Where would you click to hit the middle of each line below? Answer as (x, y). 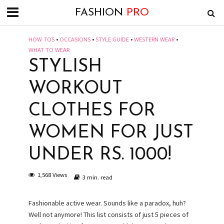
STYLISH (65, 67)
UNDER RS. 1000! (99, 155)
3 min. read (97, 177)
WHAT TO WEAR (49, 50)
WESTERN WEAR (154, 39)
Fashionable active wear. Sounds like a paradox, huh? (107, 203)
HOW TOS (41, 39)
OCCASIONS (75, 39)
